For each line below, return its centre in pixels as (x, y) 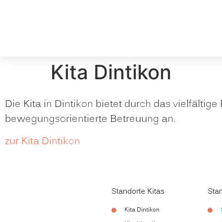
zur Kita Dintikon (43, 141)
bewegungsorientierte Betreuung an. (90, 120)
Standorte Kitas (138, 192)
